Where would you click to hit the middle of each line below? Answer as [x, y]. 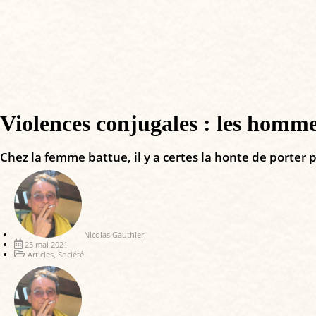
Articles [41, 254]
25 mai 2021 [46, 244]
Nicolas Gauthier [114, 234]
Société [71, 254]
